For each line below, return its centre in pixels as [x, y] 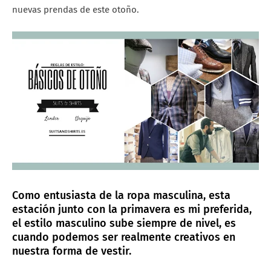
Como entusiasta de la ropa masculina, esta [121, 196]
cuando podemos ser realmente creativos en [124, 237]
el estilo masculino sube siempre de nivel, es [124, 224]
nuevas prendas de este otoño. [76, 9]
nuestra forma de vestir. [73, 251]
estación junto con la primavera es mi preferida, [132, 210]
